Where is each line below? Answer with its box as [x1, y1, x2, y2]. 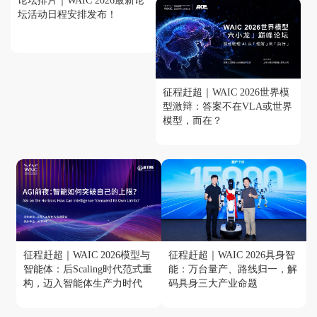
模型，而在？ [162, 115, 222, 127]
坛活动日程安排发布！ [18, 9, 117, 21]
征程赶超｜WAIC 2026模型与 [23, 249, 151, 260]
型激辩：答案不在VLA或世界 [162, 101, 292, 113]
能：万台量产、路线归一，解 [168, 263, 298, 275]
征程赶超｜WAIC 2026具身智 [168, 249, 296, 260]
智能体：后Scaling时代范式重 [23, 263, 153, 275]
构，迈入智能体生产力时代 [23, 277, 143, 289]
